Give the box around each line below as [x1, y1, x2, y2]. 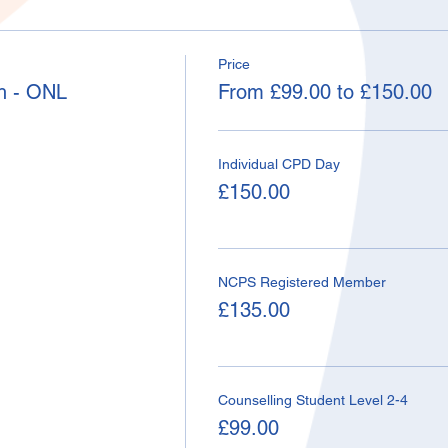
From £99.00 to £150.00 [217, 80, 432, 104]
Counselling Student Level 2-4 [217, 392, 408, 408]
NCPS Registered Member [217, 274, 386, 290]
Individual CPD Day [217, 156, 340, 172]
